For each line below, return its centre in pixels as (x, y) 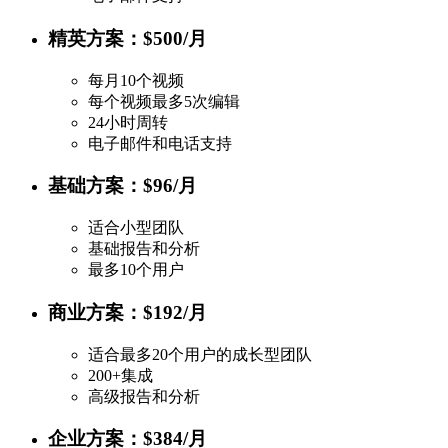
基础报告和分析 (144, 249)
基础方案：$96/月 (122, 186)
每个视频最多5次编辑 (164, 101)
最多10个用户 (136, 270)
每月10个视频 (136, 80)
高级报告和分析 (144, 396)
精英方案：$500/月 (127, 38)
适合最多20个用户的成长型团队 (200, 354)
